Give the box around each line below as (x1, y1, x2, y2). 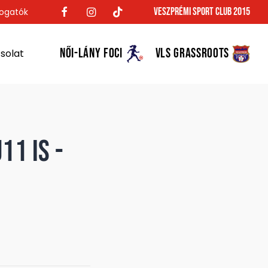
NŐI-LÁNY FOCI (60, 45, 123, 62)
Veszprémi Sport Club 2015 (154, 5, 250, 18)
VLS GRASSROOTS (155, 45, 229, 62)
